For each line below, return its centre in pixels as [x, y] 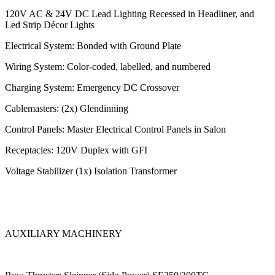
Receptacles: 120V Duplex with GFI [76, 150]
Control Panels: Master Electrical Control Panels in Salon [115, 129]
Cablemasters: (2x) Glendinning [68, 108]
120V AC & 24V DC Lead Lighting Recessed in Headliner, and [130, 14]
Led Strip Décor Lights [52, 25]
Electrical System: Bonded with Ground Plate [93, 45]
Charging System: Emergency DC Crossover [92, 87]
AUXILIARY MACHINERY [64, 233]
